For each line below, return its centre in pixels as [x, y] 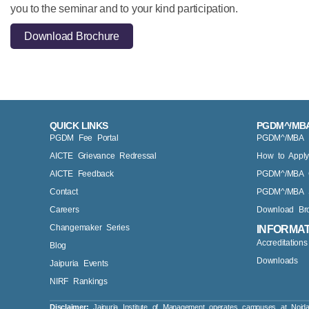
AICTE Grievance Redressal [103, 156]
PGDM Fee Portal [84, 138]
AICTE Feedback [82, 173]
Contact [64, 191]
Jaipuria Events [79, 263]
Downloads [277, 260]
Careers [64, 209]
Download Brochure [72, 36]
